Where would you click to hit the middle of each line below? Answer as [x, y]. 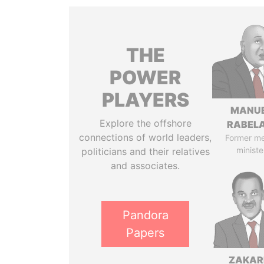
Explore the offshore [145, 123]
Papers [146, 233]
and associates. [146, 166]
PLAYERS [145, 100]
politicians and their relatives [145, 151]
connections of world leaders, [146, 137]
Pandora [145, 215]
